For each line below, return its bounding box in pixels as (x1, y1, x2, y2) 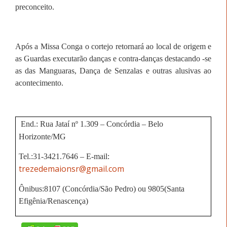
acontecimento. (15, 78, 63, 87)
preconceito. (15, 2, 54, 11)
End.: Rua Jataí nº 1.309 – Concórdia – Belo (20, 120, 163, 129)
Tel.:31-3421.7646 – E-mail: (18, 152, 109, 161)
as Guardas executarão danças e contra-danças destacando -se (15, 54, 211, 63)
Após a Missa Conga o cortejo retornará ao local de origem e (15, 42, 211, 51)
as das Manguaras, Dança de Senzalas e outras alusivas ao (15, 66, 211, 75)
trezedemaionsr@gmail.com (18, 163, 124, 175)
